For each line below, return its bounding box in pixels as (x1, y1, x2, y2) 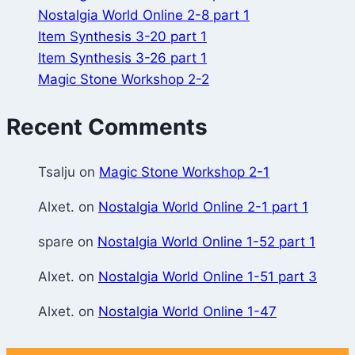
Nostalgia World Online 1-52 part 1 (97, 234, 315, 250)
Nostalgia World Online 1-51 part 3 (98, 269, 317, 285)
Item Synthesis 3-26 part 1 (38, 49, 207, 66)
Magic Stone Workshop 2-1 (99, 164, 269, 181)
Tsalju (38, 164, 75, 181)
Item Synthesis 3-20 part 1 (38, 28, 207, 44)
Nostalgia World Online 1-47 (98, 303, 277, 320)
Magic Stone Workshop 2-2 (38, 71, 209, 87)
